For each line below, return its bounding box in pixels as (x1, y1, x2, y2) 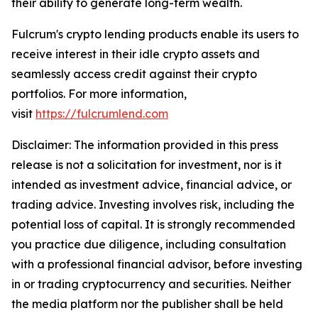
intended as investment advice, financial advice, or (11, 177, 292, 192)
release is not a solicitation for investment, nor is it (11, 158, 282, 172)
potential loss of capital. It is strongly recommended (11, 217, 295, 232)
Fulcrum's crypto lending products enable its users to (11, 27, 299, 42)
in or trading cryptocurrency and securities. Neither (11, 277, 291, 292)
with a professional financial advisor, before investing (11, 257, 302, 272)
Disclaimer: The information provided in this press (11, 138, 278, 153)
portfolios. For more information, (11, 87, 187, 102)
